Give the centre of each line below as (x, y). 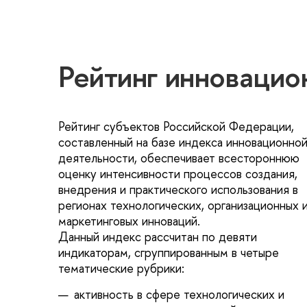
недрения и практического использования (178, 190)
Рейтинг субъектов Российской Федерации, (176, 127)
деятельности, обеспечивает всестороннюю (179, 158)
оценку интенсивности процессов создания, (178, 174)
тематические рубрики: (121, 269)
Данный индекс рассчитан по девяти (158, 237)
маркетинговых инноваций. (129, 221)
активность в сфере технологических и (179, 294)
